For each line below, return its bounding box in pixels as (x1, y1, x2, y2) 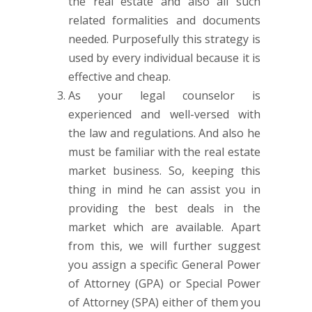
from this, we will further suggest (68, 238, 260, 253)
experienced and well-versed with (68, 107, 260, 122)
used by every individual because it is (68, 50, 260, 65)
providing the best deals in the (68, 201, 260, 216)
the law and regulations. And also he (68, 125, 260, 141)
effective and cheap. (68, 69, 171, 84)
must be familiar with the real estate (68, 144, 260, 159)
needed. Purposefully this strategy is (68, 31, 260, 47)
